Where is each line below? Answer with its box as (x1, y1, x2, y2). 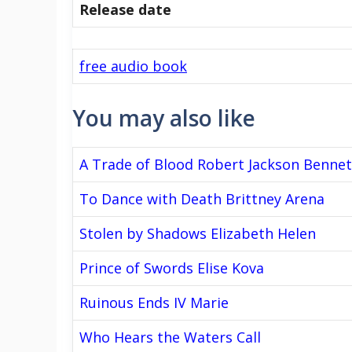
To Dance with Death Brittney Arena (79, 189, 324, 208)
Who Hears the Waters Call (79, 327, 261, 346)
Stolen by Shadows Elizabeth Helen (79, 223, 316, 243)
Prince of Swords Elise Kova (79, 258, 264, 277)
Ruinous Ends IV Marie (79, 292, 229, 312)
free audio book (79, 56, 187, 75)
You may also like (72, 102, 255, 133)
